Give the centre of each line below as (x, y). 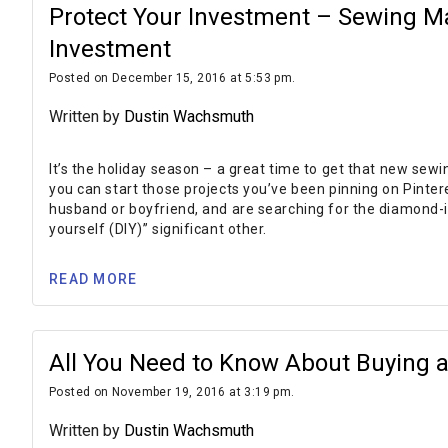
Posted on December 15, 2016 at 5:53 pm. (172, 78)
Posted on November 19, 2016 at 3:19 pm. (172, 392)
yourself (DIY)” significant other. (158, 229)
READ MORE (93, 278)
